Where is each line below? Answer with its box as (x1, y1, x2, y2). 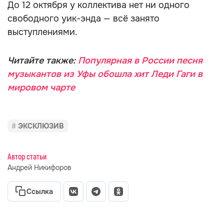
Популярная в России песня (78, 55, 202, 66)
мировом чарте (7, 82, 75, 93)
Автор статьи (7, 152, 46, 162)
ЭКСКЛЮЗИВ (18, 121, 64, 130)
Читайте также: (7, 55, 78, 66)
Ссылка (26, 187, 53, 196)
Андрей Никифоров (7, 163, 71, 172)
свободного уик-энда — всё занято (7, 13, 159, 24)
